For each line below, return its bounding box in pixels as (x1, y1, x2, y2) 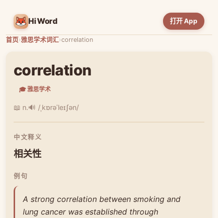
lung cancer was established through (23, 206, 158, 217)
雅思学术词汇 (21, 36, 59, 43)
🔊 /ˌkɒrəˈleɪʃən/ (28, 103, 79, 111)
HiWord (28, 16, 58, 26)
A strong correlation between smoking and (23, 194, 181, 204)
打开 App (170, 17, 198, 25)
